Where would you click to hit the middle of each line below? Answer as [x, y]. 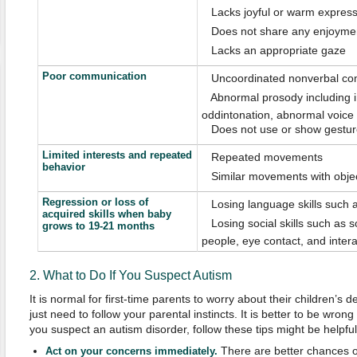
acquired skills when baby [106, 214]
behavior [63, 167]
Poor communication [94, 76]
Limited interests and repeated [117, 155]
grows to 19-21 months [98, 226]
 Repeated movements [262, 157]
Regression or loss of [95, 202]
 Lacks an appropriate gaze [273, 50]
